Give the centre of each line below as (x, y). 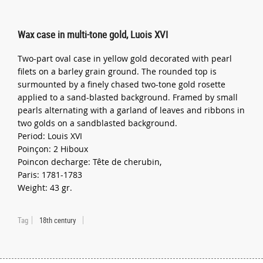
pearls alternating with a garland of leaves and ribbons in (131, 110)
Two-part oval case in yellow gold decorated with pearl (125, 58)
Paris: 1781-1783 (50, 174)
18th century (58, 220)
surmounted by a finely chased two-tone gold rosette (122, 84)
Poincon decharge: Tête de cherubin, (90, 161)
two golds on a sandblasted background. (98, 123)
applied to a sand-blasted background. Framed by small (128, 97)
